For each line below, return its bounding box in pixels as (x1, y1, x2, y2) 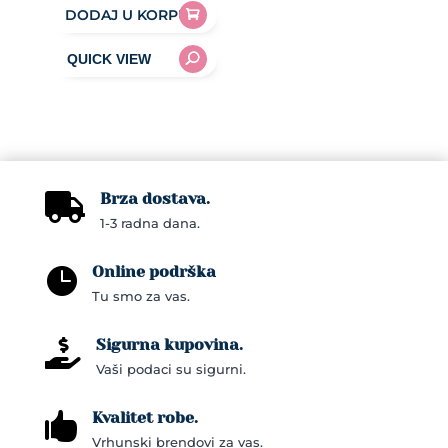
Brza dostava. (99, 188, 210, 208)
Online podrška (91, 261, 216, 281)
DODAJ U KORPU (64, 5, 189, 24)
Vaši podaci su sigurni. (95, 360, 246, 377)
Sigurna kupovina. (95, 334, 243, 354)
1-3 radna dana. (99, 214, 200, 231)
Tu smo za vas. (91, 287, 190, 304)
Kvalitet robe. (91, 407, 198, 427)
